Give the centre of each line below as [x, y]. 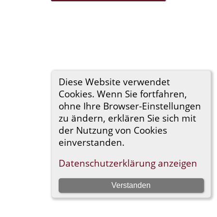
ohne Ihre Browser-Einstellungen [130, 106]
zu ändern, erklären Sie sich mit [127, 118]
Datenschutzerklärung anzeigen [128, 163]
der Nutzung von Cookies [113, 130]
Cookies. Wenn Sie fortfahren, [123, 93]
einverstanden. [91, 142]
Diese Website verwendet [114, 81]
